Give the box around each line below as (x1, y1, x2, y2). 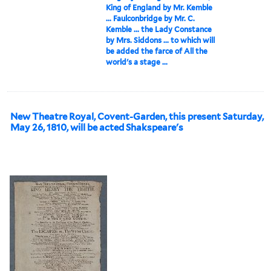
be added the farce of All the (106, 46, 208, 56)
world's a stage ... (106, 57, 168, 67)
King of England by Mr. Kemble (106, 2, 213, 12)
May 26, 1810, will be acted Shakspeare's (10, 122, 183, 133)
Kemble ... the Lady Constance (106, 24, 212, 34)
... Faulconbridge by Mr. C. (106, 13, 195, 23)
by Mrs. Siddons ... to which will (106, 35, 215, 45)
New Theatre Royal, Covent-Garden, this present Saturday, (10, 111, 264, 122)
